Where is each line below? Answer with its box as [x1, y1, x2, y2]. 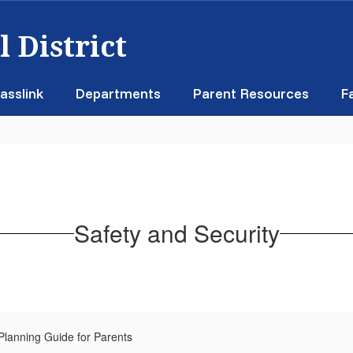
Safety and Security [73, 216, 280, 250]
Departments [75, 84, 161, 102]
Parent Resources [192, 84, 309, 102]
